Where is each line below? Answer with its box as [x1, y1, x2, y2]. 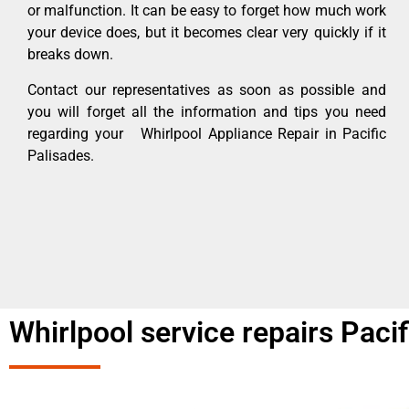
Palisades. [27, 146, 94, 164]
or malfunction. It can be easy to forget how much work [27, 2, 386, 20]
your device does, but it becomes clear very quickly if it [27, 24, 386, 42]
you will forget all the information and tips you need [27, 102, 386, 121]
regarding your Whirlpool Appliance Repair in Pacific [27, 124, 386, 142]
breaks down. [27, 46, 113, 64]
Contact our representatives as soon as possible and [27, 80, 386, 99]
